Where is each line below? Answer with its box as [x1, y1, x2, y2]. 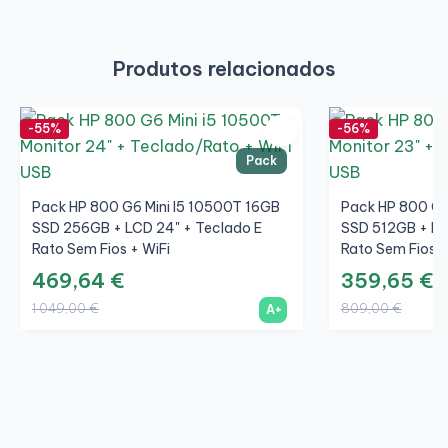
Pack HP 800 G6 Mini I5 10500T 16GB [32, 198, 280, 217]
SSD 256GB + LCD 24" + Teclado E [32, 219, 262, 238]
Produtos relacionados [112, 56, 336, 82]
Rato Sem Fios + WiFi [32, 240, 170, 259]
